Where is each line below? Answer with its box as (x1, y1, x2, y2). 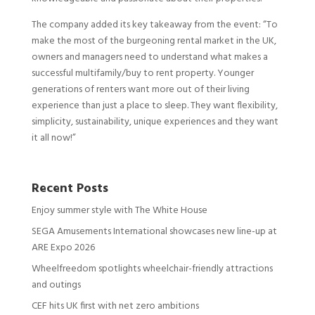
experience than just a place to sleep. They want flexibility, (31, 98, 278, 115)
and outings (31, 277, 81, 294)
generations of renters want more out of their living (31, 82, 250, 98)
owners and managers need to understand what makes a (31, 49, 268, 66)
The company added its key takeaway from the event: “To (31, 17, 278, 34)
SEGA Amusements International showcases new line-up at (31, 224, 277, 240)
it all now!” (31, 130, 76, 147)
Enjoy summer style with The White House (31, 202, 207, 219)
